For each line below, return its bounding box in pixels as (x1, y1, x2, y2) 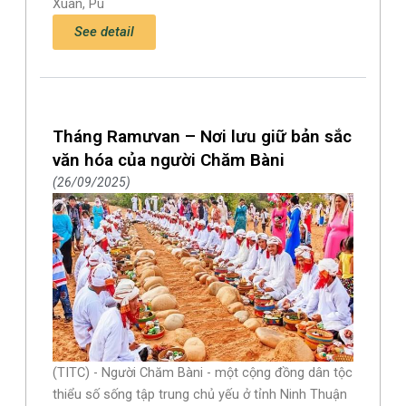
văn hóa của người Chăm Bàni (53, 150, 285, 171)
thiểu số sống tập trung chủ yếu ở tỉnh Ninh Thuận (53, 386, 348, 403)
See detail (74, 24, 135, 41)
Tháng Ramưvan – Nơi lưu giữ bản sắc (53, 126, 353, 148)
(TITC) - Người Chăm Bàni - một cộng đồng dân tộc (53, 364, 353, 382)
